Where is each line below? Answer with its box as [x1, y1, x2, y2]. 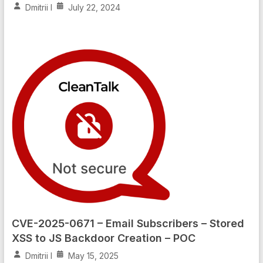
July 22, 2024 [68, 2, 120, 13]
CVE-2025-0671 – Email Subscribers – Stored [11, 217, 244, 230]
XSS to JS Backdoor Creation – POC [11, 232, 195, 245]
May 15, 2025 [68, 251, 119, 261]
